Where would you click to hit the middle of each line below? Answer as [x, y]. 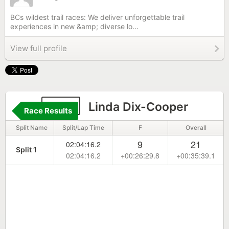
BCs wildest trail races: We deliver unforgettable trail [97, 17]
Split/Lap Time [83, 128]
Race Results [48, 111]
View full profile [39, 48]
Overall [196, 128]
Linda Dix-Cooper [136, 107]
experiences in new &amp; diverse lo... [74, 26]
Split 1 [26, 150]
